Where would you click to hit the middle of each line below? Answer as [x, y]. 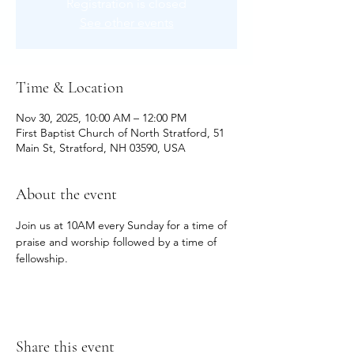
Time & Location [70, 88]
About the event [66, 194]
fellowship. [42, 258]
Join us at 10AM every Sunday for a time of [123, 225]
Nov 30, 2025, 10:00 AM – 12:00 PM [101, 118]
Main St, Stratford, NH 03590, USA [101, 148]
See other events [126, 23]
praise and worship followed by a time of [118, 242]
